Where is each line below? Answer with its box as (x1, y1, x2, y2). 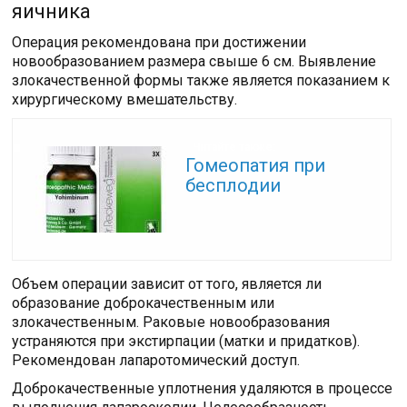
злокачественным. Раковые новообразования (12, 313, 331, 331)
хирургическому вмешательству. (12, 90, 238, 108)
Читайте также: (192, 141, 275, 154)
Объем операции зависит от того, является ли (12, 274, 323, 293)
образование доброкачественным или (12, 293, 275, 312)
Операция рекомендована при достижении (12, 33, 307, 51)
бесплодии (185, 174, 282, 196)
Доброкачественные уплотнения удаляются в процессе (12, 379, 393, 397)
